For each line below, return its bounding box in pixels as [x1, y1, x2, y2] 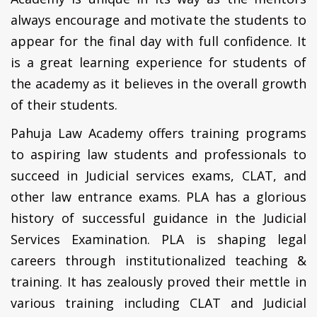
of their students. [11, 96, 117, 113]
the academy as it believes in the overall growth [11, 74, 306, 92]
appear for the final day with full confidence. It [11, 32, 306, 50]
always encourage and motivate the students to [11, 11, 306, 28]
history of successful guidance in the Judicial [11, 209, 306, 226]
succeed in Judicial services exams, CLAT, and [11, 166, 306, 184]
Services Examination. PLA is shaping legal [11, 230, 306, 248]
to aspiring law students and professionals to [11, 145, 306, 163]
